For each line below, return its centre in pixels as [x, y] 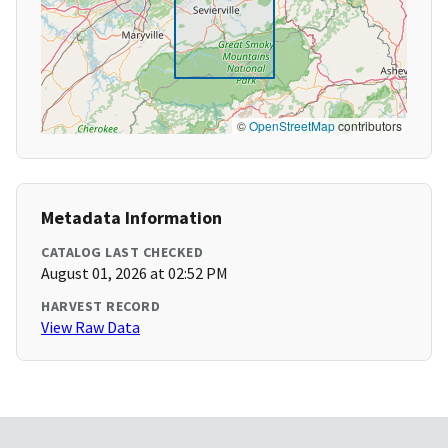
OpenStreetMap [292, 126]
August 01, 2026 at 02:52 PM [134, 273]
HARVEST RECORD [100, 306]
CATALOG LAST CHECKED [122, 252]
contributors [368, 126]
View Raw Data [90, 327]
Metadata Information [131, 218]
